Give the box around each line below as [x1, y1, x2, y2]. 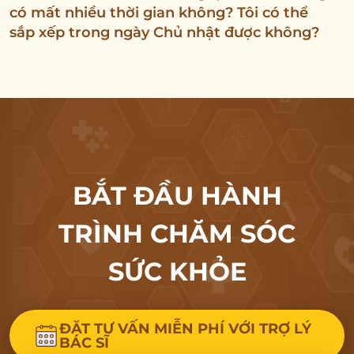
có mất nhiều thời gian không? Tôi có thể [9, 4, 308, 22]
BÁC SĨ [59, 334, 109, 352]
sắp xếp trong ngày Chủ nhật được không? [9, 24, 319, 42]
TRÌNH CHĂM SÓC [58, 218, 296, 250]
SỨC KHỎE [107, 256, 247, 288]
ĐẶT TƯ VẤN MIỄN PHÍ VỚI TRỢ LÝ [59, 320, 311, 338]
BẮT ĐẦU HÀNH [72, 180, 282, 212]
